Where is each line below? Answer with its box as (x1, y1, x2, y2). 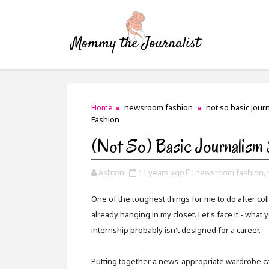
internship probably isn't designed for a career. (91, 225, 261, 235)
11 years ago (138, 167, 184, 178)
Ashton (98, 167, 124, 178)
